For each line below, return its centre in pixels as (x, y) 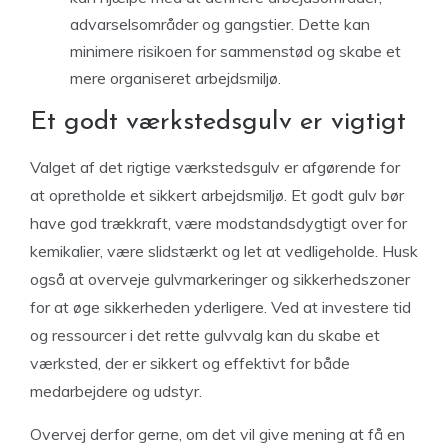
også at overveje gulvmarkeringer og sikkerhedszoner (220, 278)
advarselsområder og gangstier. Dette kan (220, 23)
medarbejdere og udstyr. (116, 390)
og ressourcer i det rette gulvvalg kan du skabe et (205, 334)
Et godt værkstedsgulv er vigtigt (218, 122)
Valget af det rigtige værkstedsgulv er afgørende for (215, 166)
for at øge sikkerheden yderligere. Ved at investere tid (220, 306)
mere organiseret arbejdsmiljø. (175, 77)
